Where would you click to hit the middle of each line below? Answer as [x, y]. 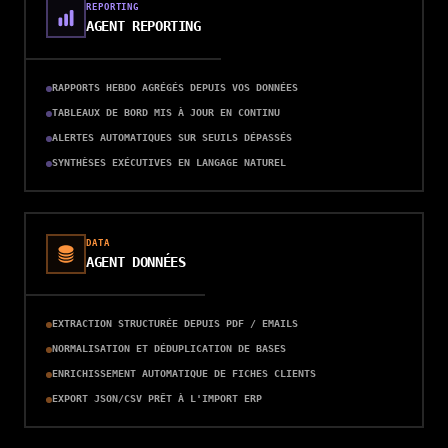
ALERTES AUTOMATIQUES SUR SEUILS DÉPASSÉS [172, 137]
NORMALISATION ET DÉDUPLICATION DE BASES [169, 348]
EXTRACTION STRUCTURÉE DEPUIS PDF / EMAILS [175, 323]
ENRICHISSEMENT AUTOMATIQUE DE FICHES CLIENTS [184, 373]
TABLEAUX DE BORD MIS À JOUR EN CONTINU [166, 112]
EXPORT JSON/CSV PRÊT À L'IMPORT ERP [157, 398]
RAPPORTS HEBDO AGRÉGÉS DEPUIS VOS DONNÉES [175, 87]
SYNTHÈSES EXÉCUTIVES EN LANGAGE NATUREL [169, 162]
